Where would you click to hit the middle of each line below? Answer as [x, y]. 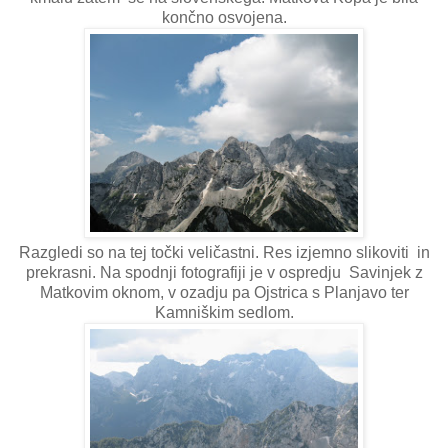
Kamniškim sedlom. [224, 312]
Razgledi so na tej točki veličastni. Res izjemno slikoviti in [224, 252]
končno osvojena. [224, 17]
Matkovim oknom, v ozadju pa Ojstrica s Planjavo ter [224, 292]
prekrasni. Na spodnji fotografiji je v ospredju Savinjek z [224, 272]
